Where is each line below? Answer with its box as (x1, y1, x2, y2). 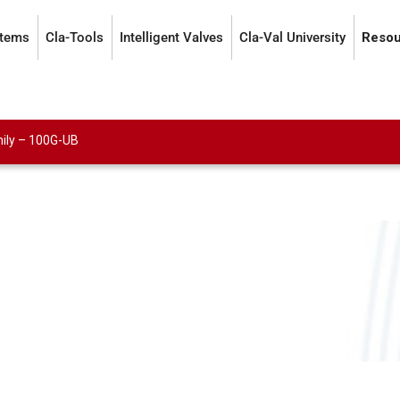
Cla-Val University (239, 29, 346, 46)
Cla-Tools (46, 29, 104, 46)
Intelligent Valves (120, 29, 223, 46)
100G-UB (28, 133, 79, 147)
